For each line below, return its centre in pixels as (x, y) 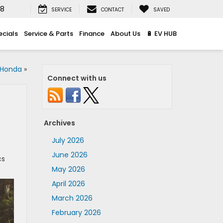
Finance (92, 33)
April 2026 (68, 184)
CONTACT (112, 10)
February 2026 (76, 213)
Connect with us (77, 78)
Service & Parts (49, 33)
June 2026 (69, 155)
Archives (59, 123)
